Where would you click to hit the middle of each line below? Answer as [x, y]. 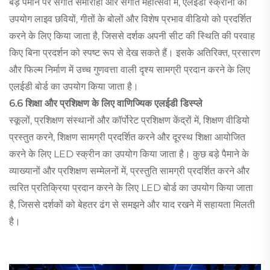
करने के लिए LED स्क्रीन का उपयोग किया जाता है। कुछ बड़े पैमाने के [129, 154]
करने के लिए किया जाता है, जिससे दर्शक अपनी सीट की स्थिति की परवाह [132, 36]
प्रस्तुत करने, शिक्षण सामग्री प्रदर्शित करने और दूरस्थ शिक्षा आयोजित [127, 137]
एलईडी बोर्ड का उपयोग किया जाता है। [74, 87]
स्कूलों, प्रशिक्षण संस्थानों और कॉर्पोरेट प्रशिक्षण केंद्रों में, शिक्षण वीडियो [129, 121]
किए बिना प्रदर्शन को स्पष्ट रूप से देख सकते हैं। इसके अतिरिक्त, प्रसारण [135, 53]
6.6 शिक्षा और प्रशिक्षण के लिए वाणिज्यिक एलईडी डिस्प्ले [106, 104]
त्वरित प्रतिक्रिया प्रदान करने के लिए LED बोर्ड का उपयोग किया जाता [131, 188]
